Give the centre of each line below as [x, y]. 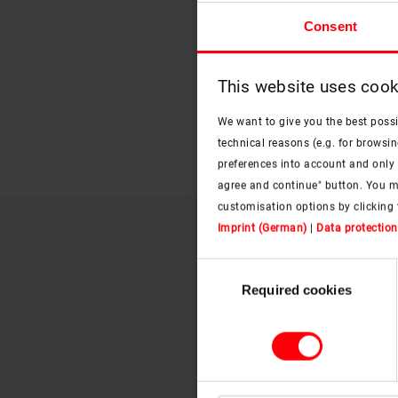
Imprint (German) [262, 228]
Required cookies [297, 290]
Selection [223, 291]
